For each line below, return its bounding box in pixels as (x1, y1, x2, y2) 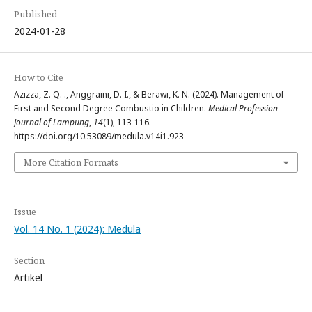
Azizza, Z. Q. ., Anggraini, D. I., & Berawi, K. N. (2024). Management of (14, 88, 284, 101)
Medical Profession (208, 102, 278, 115)
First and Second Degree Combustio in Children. (14, 102, 208, 115)
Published (14, 8, 57, 21)
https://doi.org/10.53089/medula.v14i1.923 (14, 130, 184, 143)
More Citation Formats (24, 156, 118, 169)
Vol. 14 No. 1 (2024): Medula (14, 222, 141, 236)
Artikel (14, 271, 42, 285)
